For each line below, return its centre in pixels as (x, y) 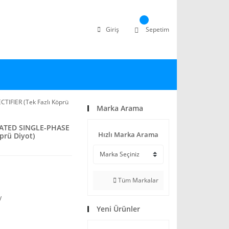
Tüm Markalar (138, 180)
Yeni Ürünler (118, 209)
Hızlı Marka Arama (128, 134)
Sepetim (157, 29)
